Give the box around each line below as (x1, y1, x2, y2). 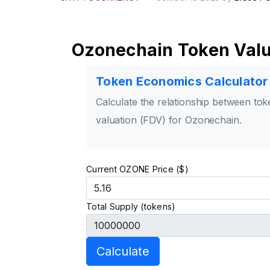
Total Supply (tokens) (86, 201, 176, 212)
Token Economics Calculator (96, 74, 268, 89)
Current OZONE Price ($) (86, 164, 189, 175)
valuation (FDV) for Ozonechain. (96, 114, 242, 127)
